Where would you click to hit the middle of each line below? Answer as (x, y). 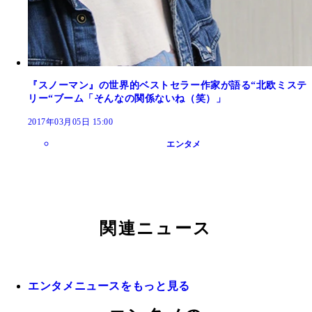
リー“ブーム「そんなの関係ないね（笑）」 (127, 98)
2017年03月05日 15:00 (71, 122)
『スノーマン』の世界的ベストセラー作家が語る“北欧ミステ (167, 85)
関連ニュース (156, 228)
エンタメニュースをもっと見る (109, 286)
